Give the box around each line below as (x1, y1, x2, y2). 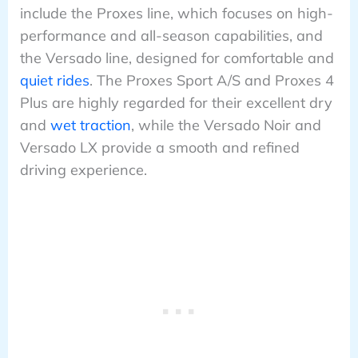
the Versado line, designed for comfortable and (19, 48, 334, 67)
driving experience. (19, 160, 147, 179)
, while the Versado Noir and (130, 115, 321, 134)
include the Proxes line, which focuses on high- (19, 3, 333, 22)
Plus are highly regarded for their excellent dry (19, 93, 332, 112)
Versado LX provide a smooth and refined (19, 137, 300, 157)
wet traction (50, 115, 131, 134)
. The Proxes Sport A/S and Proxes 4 (89, 70, 334, 89)
